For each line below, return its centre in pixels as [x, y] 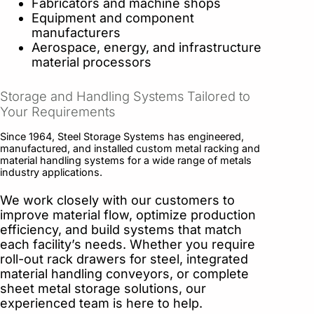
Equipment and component [113, 18]
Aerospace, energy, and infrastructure [146, 48]
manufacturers [76, 33]
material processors [91, 62]
